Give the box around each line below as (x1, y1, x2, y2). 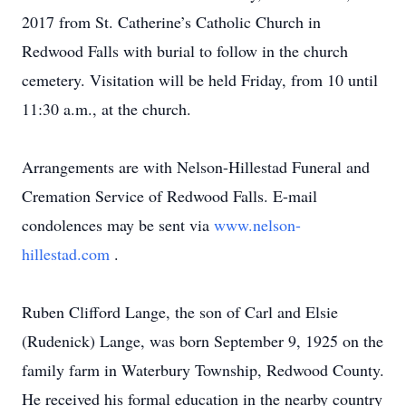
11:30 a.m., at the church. (22, 98, 191, 120)
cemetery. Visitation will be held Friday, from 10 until (22, 69, 378, 91)
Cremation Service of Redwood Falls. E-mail (22, 185, 317, 207)
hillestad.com (22, 243, 114, 265)
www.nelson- (214, 214, 301, 236)
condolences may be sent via (22, 214, 214, 236)
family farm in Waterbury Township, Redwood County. (22, 359, 384, 381)
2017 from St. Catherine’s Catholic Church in (22, 11, 321, 33)
